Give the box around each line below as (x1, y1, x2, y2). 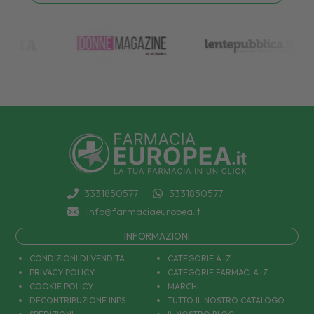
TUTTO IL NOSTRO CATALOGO (168, 294, 285, 306)
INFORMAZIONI (124, 229, 190, 243)
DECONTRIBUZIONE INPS (29, 294, 125, 306)
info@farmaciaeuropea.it (87, 205, 200, 218)
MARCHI (168, 280, 200, 292)
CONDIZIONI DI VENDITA (29, 252, 125, 264)
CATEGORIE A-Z (168, 252, 231, 264)
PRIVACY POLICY (29, 266, 95, 278)
